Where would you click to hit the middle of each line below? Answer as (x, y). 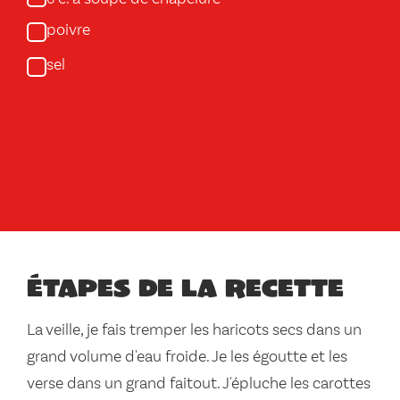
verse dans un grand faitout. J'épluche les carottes (199, 384)
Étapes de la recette (185, 287)
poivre (68, 30)
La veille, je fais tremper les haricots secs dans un (194, 330)
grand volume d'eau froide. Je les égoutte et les (187, 357)
